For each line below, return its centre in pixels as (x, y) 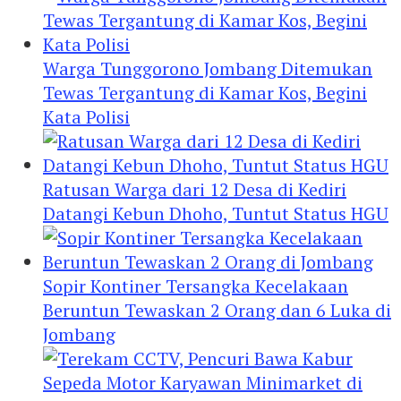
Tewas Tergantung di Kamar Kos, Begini (205, 92)
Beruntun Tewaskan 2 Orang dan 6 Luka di (217, 310)
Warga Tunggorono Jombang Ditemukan (208, 68)
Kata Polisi (86, 116)
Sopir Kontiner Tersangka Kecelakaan (196, 286)
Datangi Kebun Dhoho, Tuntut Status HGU (216, 213)
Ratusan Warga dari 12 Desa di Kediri (195, 189)
